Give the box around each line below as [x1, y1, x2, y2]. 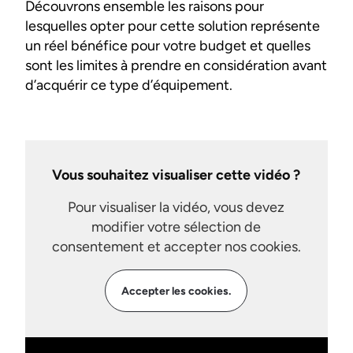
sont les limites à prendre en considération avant [25, 57, 327, 75]
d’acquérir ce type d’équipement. [25, 76, 232, 95]
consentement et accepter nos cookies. [51, 238, 301, 256]
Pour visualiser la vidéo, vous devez [68, 199, 285, 217]
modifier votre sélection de [91, 218, 262, 236]
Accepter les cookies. [121, 284, 232, 298]
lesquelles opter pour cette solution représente [25, 17, 320, 35]
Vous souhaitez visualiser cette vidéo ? [52, 166, 301, 184]
